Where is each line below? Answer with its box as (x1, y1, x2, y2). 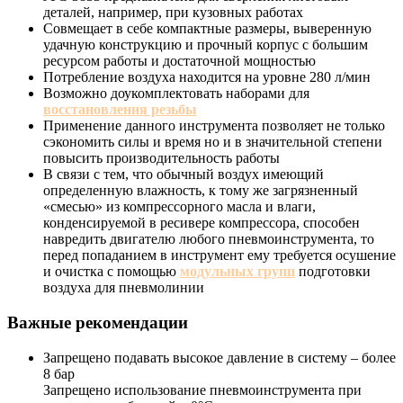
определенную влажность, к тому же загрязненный (43, 183, 358, 199)
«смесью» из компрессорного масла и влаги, (43, 199, 316, 215)
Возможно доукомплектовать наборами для (43, 85, 309, 102)
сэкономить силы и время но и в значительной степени (43, 134, 382, 150)
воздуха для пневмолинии (43, 280, 204, 296)
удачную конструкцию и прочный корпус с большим (43, 37, 368, 53)
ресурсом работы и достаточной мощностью (43, 53, 316, 69)
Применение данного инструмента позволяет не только (43, 118, 385, 134)
